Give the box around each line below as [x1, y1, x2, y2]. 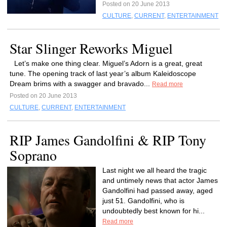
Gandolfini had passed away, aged [102, 186, 213, 195]
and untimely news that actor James [102, 176, 218, 184]
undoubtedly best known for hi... [102, 207, 205, 215]
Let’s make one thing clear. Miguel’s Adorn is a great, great [14, 59, 202, 67]
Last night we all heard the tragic [102, 166, 207, 174]
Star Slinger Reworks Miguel [10, 39, 173, 58]
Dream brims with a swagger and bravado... [10, 80, 152, 88]
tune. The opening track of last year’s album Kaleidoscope [10, 69, 196, 78]
